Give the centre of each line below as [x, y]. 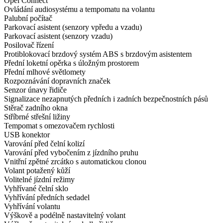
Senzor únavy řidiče [35, 90]
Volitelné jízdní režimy [39, 180]
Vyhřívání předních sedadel [47, 198]
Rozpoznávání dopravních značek [57, 81]
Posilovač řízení [29, 45]
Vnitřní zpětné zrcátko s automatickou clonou [75, 162]
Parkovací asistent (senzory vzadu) [58, 36]
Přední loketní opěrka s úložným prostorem [71, 63]
